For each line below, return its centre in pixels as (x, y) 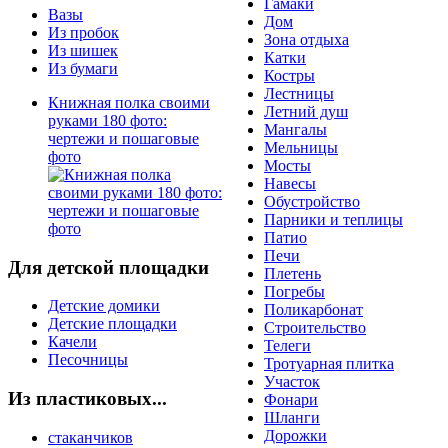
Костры (289, 76)
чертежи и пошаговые (123, 138)
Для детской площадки (108, 267)
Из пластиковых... (87, 399)
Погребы (294, 292)
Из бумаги (83, 68)
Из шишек (83, 50)
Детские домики (104, 306)
